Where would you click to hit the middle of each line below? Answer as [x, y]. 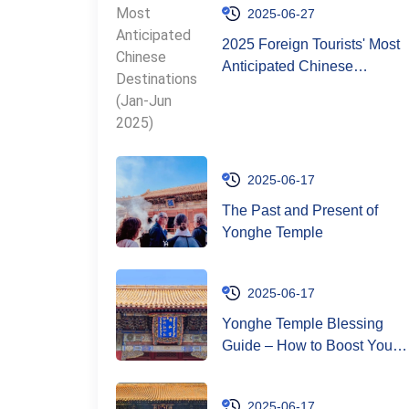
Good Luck [257, 367]
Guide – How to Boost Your [309, 346]
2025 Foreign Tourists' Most [311, 44]
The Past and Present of [300, 210]
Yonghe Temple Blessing [303, 324]
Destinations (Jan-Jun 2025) [356, 88]
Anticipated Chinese [288, 66]
